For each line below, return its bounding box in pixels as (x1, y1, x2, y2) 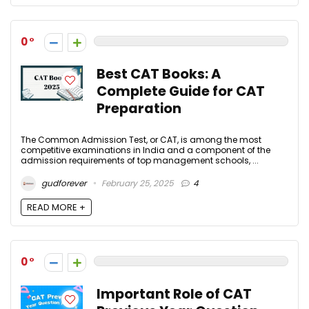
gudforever (39, 177, 86, 189)
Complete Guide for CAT (97, 82, 265, 101)
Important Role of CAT (97, 284, 252, 303)
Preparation (97, 99, 181, 119)
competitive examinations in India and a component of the (21, 144, 270, 157)
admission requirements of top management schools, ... (21, 154, 259, 167)
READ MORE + (27, 200, 86, 214)
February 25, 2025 (99, 177, 174, 189)
